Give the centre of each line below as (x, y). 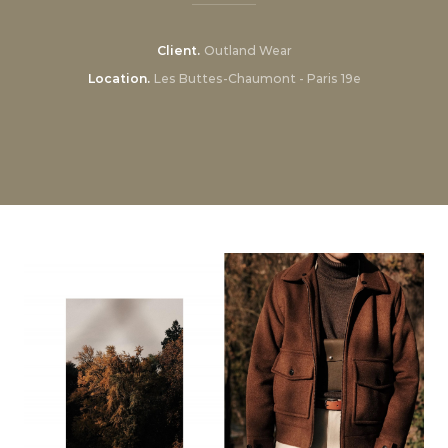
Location (117, 78)
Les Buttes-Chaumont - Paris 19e (257, 78)
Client (176, 50)
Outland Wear (247, 50)
